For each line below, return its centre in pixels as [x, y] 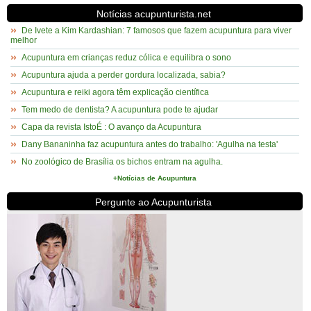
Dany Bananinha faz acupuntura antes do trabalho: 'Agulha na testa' [150, 144]
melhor [24, 40]
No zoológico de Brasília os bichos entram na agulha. [122, 162]
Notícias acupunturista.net [153, 14]
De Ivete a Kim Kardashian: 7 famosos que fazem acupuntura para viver [157, 31]
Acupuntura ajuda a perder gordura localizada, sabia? [124, 75]
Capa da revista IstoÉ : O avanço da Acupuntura [111, 127]
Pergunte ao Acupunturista [154, 202]
